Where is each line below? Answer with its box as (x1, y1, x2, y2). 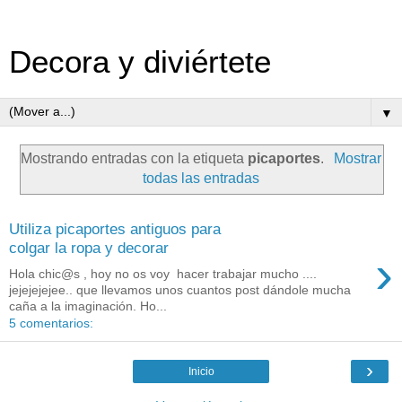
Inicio (188, 364, 214, 378)
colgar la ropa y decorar (9, 239, 169, 258)
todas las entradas (143, 170, 259, 186)
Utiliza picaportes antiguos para (9, 220, 221, 239)
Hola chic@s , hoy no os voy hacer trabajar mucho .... (9, 266, 317, 281)
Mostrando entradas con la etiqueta (21, 150, 249, 166)
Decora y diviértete (9, 45, 271, 79)
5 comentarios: (9, 315, 93, 330)
